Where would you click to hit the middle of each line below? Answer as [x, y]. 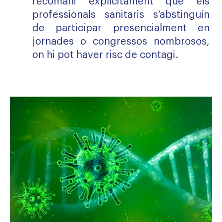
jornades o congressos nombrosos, [121, 42]
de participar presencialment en [121, 28]
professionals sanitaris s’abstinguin [121, 15]
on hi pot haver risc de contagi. [105, 55]
